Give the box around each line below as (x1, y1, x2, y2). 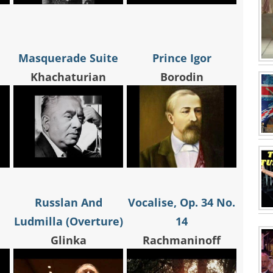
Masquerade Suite (18, 51, 118, 66)
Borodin (160, 69, 204, 85)
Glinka (50, 233, 87, 248)
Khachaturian (30, 69, 106, 85)
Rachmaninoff (143, 233, 221, 248)
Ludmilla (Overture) (13, 214, 123, 229)
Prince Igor (152, 51, 211, 66)
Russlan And (34, 195, 102, 210)
